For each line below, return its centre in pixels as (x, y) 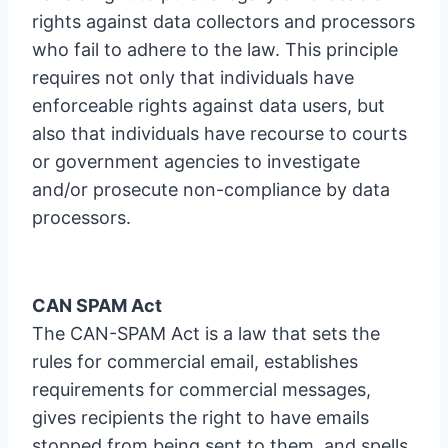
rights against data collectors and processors (223, 21)
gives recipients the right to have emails (200, 417)
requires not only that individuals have (193, 77)
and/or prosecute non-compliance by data (211, 189)
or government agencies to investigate (196, 161)
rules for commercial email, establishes (195, 361)
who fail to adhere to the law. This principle (215, 49)
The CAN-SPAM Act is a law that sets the (206, 333)
